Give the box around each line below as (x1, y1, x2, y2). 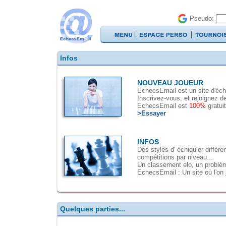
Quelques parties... (60, 205, 125, 213)
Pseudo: (190, 15, 214, 23)
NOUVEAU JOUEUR (137, 79, 203, 87)
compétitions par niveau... (137, 153, 213, 161)
